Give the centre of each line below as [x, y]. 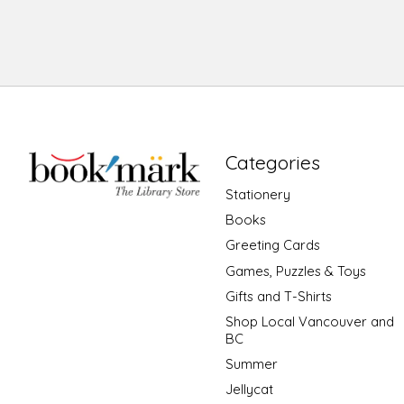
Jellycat [249, 390]
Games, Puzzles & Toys [295, 271]
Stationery [257, 195]
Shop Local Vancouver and [309, 321]
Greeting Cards [272, 245]
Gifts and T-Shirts [278, 296]
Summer [251, 364]
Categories [272, 162]
